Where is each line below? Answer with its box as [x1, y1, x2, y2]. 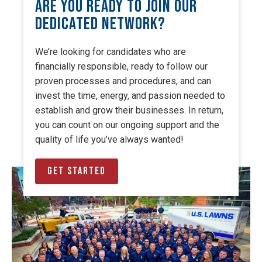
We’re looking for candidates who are [35, 46, 186, 57]
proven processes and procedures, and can [35, 75, 211, 87]
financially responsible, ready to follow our [35, 61, 208, 72]
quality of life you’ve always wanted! [35, 134, 184, 145]
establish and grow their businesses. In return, [35, 105, 223, 116]
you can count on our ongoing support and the [35, 119, 219, 130]
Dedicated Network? [35, 13, 166, 35]
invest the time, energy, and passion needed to [35, 90, 225, 101]
